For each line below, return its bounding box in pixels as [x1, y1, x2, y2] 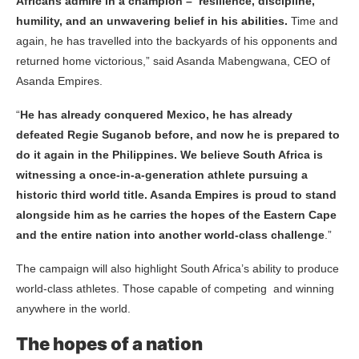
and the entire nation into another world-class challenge [16, 228, 325, 241]
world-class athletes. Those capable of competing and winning [16, 281, 334, 295]
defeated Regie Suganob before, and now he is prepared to [16, 127, 340, 141]
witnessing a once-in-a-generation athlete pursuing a [16, 167, 308, 181]
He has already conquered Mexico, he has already [20, 107, 292, 121]
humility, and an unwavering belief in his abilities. [16, 14, 288, 27]
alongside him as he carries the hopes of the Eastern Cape [16, 208, 337, 221]
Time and [288, 14, 338, 27]
